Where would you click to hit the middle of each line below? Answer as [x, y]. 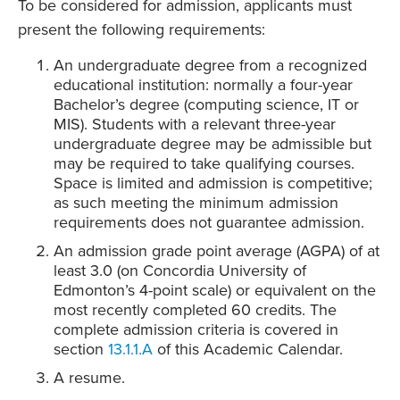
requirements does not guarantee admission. [209, 223]
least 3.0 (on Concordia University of [180, 271]
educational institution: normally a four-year [203, 85]
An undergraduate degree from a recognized [210, 66]
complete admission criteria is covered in [196, 330]
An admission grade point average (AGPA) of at [217, 251]
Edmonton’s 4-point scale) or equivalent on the [215, 291]
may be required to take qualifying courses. [204, 164]
